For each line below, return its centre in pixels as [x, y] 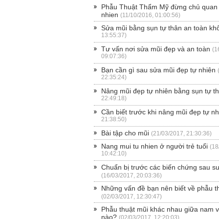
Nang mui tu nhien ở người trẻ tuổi [154, 146]
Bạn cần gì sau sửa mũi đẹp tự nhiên [158, 70]
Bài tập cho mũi [125, 133]
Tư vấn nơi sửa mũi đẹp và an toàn [156, 49]
